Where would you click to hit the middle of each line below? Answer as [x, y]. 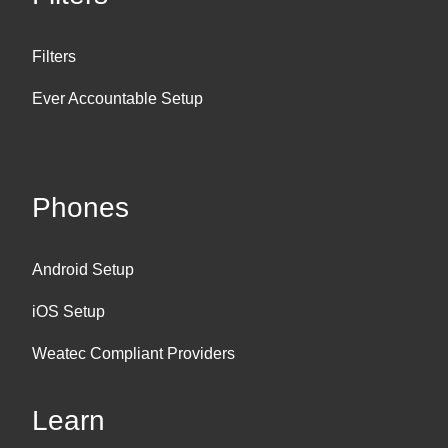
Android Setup [83, 269]
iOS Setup [68, 311]
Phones [80, 207]
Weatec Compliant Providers [133, 353]
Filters [54, 56]
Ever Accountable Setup [117, 98]
